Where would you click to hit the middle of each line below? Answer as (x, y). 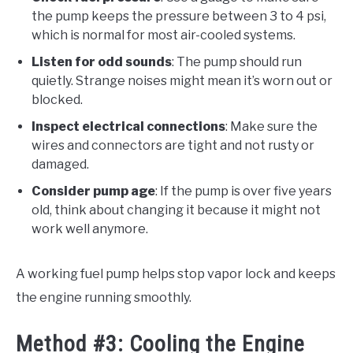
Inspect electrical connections (128, 126)
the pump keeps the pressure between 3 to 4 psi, (179, 16)
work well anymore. (90, 229)
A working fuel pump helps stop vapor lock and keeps (176, 273)
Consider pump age (93, 191)
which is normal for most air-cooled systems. (163, 35)
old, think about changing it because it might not (176, 210)
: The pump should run (237, 61)
